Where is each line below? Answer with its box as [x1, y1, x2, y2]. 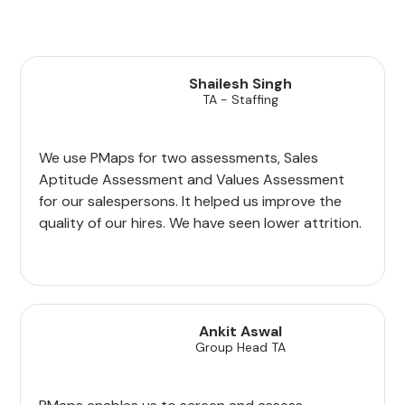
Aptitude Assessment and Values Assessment [39, 170, 345, 190]
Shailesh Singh [189, 74, 293, 94]
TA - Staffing [202, 91, 279, 108]
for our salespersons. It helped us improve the [39, 192, 343, 212]
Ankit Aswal [199, 322, 283, 342]
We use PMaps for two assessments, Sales [39, 148, 319, 168]
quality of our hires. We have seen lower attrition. [39, 213, 363, 233]
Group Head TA [195, 339, 287, 356]
